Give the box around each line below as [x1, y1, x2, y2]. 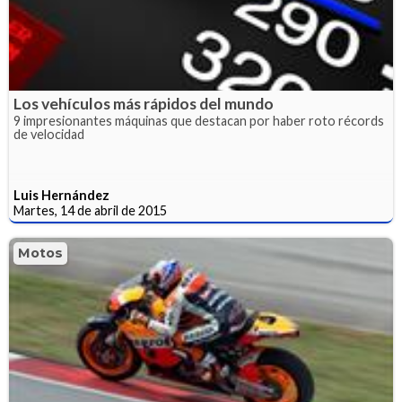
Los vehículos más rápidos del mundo [13, 94, 274, 114]
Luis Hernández [13, 188, 109, 204]
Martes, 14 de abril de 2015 [13, 203, 167, 219]
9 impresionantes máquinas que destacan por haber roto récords [13, 113, 384, 129]
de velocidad [13, 127, 84, 143]
